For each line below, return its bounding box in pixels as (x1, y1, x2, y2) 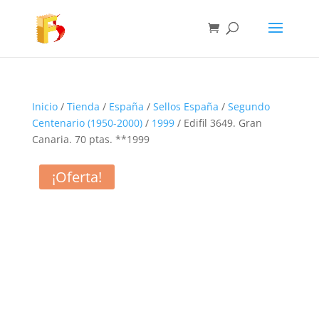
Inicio (31, 100, 58, 113)
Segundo (227, 100, 270, 113)
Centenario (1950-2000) (31, 116, 142, 130)
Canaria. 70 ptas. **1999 (31, 132, 150, 146)
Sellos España (152, 100, 219, 113)
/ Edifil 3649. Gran (174, 116, 262, 130)
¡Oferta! (51, 167, 102, 187)
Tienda (66, 100, 100, 113)
